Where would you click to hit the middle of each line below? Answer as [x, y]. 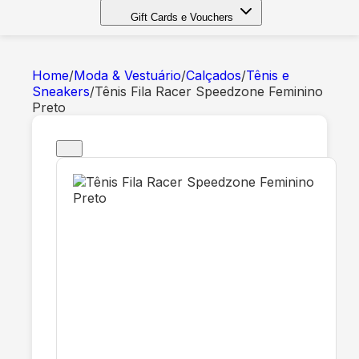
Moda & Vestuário [127, 75]
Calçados [214, 75]
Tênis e [268, 75]
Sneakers [61, 91]
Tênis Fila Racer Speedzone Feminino [209, 91]
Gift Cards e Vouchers [182, 17]
